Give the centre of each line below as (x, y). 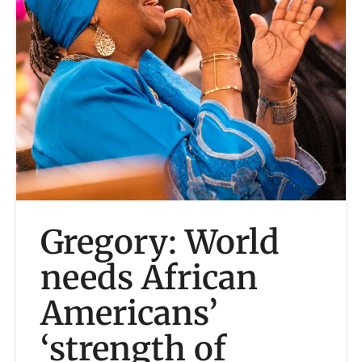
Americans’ (129, 314)
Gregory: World (160, 242)
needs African (149, 278)
